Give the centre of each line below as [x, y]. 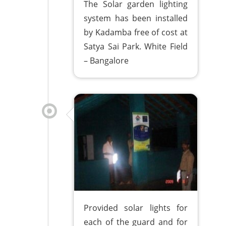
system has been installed [136, 18]
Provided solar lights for [136, 208]
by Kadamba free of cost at [136, 32]
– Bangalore [106, 60]
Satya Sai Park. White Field [136, 46]
